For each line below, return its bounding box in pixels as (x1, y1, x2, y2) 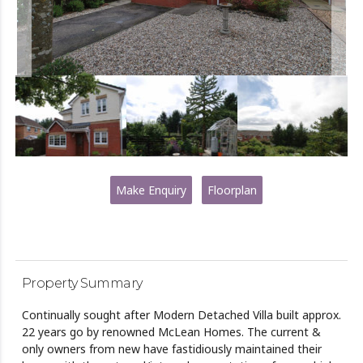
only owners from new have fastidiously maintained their (21, 341, 322, 357)
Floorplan (207, 182, 257, 199)
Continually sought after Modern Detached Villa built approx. (21, 307, 341, 323)
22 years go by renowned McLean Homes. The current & (21, 324, 321, 340)
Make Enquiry (115, 182, 186, 199)
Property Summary (21, 275, 143, 292)
